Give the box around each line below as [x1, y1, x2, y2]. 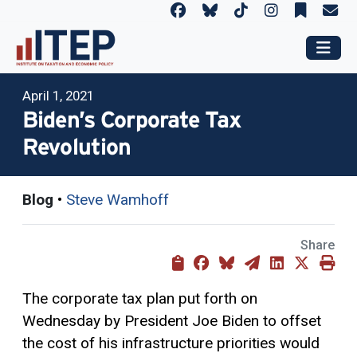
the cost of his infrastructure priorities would [22, 333, 320, 352]
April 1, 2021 [22, 87, 94, 104]
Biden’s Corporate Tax [22, 106, 241, 132]
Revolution [22, 133, 131, 159]
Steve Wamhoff [66, 190, 169, 209]
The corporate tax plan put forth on [22, 288, 257, 308]
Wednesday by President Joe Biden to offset [22, 311, 321, 330]
